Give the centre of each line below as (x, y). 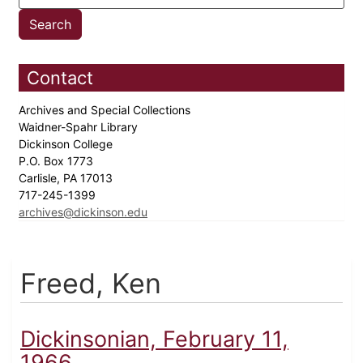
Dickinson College (67, 144)
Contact (60, 78)
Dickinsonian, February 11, (154, 340)
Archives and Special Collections (106, 110)
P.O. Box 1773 (58, 161)
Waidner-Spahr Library (80, 127)
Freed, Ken (91, 284)
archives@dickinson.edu (83, 212)
